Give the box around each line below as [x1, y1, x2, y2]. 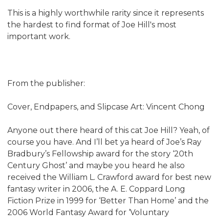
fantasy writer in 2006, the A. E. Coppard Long [7, 184, 185, 194]
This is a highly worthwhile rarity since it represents [7, 8, 204, 18]
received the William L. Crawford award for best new [7, 172, 211, 182]
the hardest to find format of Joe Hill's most [7, 20, 176, 29]
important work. [7, 31, 70, 41]
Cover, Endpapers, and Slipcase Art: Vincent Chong [7, 102, 205, 111]
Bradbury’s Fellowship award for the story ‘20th [7, 149, 193, 158]
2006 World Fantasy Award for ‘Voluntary [7, 207, 169, 217]
